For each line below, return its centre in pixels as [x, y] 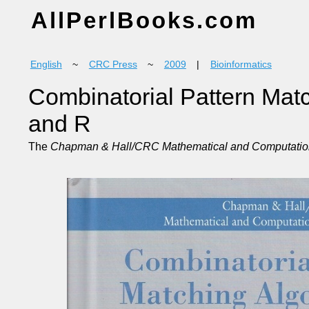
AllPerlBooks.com [144, 20]
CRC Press [113, 65]
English [46, 65]
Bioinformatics [241, 65]
